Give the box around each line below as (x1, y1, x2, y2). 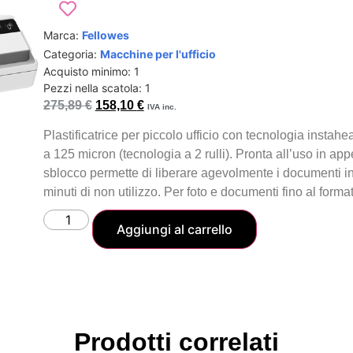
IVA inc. (147, 102, 176, 111)
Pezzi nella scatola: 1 (43, 80, 150, 95)
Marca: (43, 28, 82, 42)
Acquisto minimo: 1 (43, 64, 139, 78)
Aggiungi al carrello (116, 221, 232, 238)
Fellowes (81, 28, 129, 42)
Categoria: (43, 46, 100, 61)
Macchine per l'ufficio (99, 46, 216, 61)
